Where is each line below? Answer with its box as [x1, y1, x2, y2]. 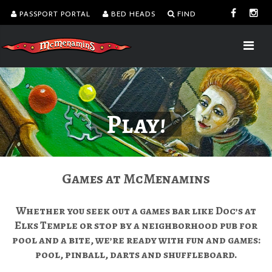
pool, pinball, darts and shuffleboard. [35, 246, 237, 262]
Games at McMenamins [62, 168, 210, 188]
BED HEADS [109, 8, 155, 20]
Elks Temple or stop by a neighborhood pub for [15, 217, 257, 233]
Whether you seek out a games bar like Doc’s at [16, 203, 256, 218]
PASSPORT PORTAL [17, 8, 90, 20]
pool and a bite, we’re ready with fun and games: [12, 232, 260, 247]
